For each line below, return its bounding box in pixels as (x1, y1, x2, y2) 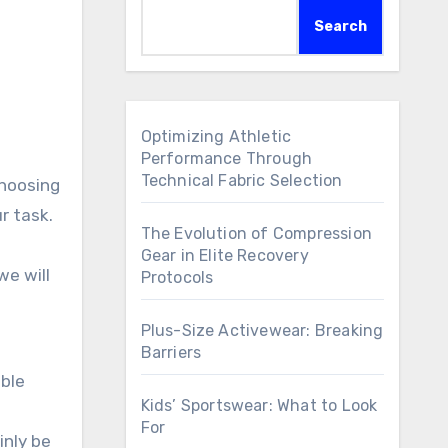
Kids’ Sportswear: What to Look (140, 396, 378, 415)
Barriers (140, 343, 202, 362)
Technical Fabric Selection (140, 171, 343, 190)
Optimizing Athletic (140, 127, 292, 146)
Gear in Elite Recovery (140, 246, 309, 265)
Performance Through (140, 149, 313, 168)
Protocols (140, 268, 214, 287)
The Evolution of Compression (140, 224, 373, 243)
